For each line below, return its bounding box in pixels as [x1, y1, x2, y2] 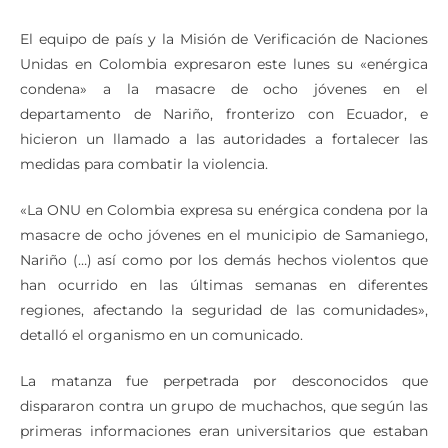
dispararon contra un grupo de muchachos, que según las [20, 424, 428, 443]
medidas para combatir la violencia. [20, 182, 268, 201]
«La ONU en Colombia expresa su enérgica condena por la [20, 228, 428, 247]
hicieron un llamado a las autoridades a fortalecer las [20, 157, 428, 176]
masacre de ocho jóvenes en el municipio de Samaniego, [20, 253, 428, 272]
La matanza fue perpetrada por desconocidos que [20, 399, 428, 418]
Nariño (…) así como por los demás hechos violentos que [20, 278, 428, 297]
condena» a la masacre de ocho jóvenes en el [20, 107, 428, 126]
